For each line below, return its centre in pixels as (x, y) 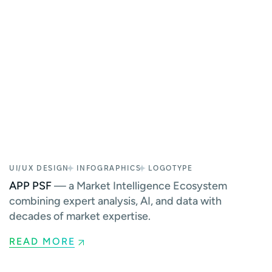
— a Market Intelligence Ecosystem (139, 185)
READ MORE (42, 241)
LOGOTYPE (171, 168)
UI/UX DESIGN (39, 168)
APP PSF (30, 185)
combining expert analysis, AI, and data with (115, 201)
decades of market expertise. (80, 216)
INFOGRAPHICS (109, 168)
